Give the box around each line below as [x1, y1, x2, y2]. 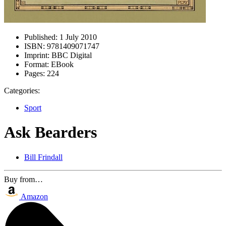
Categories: [4, 86, 40, 95]
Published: [24, 33, 58, 41]
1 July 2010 [58, 33, 97, 41]
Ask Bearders [4, 123, 97, 142]
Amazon [21, 192, 48, 201]
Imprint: [24, 51, 49, 60]
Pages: [24, 69, 45, 78]
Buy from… [4, 175, 43, 184]
